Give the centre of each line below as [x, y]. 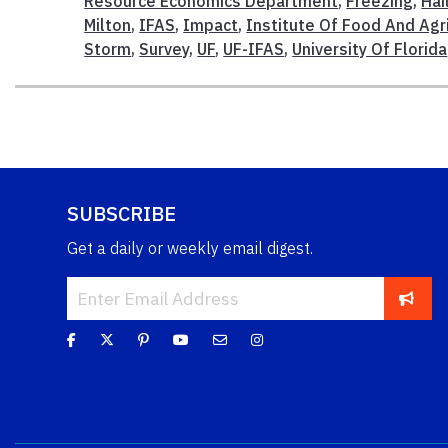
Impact [211, 24]
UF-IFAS [254, 48]
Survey [164, 48]
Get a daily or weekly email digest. [190, 247]
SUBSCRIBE [121, 213]
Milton [108, 24]
